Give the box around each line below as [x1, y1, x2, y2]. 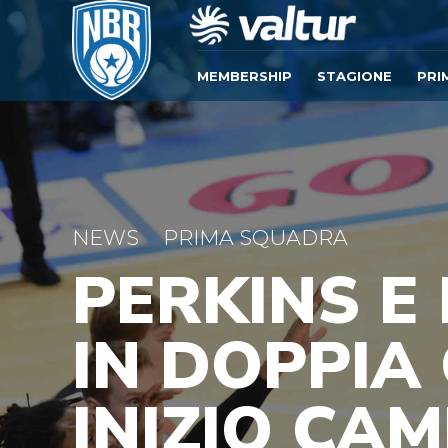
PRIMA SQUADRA [163, 225, 348, 250]
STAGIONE [317, 68, 392, 84]
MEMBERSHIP [197, 68, 292, 84]
